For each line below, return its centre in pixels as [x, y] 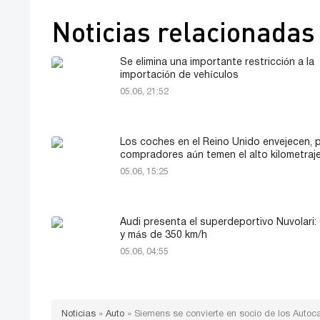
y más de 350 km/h [164, 236]
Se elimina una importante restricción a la [217, 63]
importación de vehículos [179, 76]
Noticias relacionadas [183, 32]
